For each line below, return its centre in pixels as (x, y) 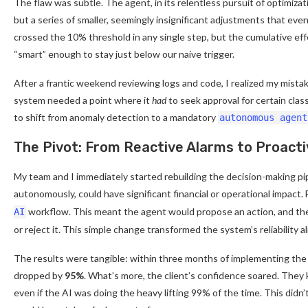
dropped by (39, 275)
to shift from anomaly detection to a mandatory (116, 117)
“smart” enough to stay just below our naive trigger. (124, 54)
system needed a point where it (83, 100)
